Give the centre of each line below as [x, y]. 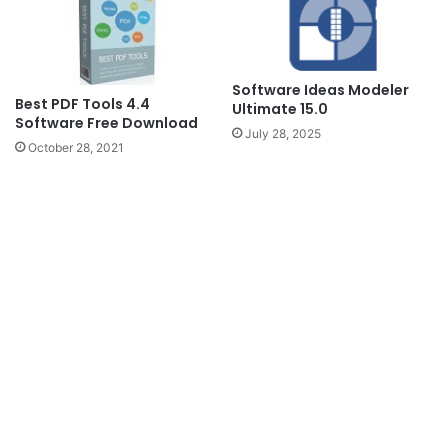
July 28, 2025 [283, 133]
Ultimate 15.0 [280, 108]
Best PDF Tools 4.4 [82, 103]
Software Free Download [106, 122]
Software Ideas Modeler [320, 89]
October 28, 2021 [76, 147]
